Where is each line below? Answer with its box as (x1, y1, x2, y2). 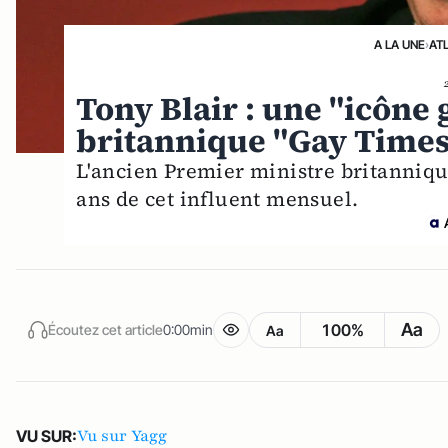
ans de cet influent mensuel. (76, 185, 359, 213)
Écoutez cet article (48, 320, 163, 338)
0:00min (163, 320, 213, 338)
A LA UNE (374, 37, 426, 52)
